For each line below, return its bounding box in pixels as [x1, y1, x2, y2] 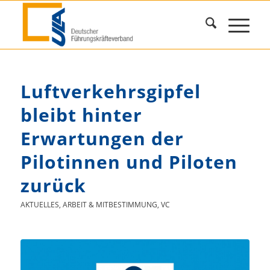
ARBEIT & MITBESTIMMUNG [62, 199, 157, 210]
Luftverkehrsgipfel [20, 79, 201, 104]
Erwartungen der [20, 126, 184, 151]
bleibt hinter [20, 102, 142, 127]
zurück [20, 173, 86, 198]
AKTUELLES [20, 199, 59, 210]
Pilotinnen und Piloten [20, 149, 237, 174]
